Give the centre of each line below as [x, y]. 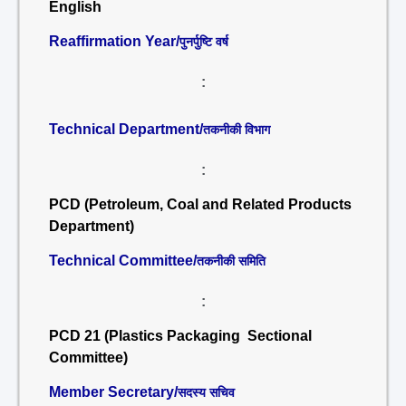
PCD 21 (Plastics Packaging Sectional [180, 336]
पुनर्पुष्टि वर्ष [204, 42]
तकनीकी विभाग [237, 130]
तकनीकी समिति [231, 261]
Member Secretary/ [113, 392]
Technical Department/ [126, 129]
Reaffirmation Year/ [114, 41]
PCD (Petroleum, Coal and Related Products [200, 204]
